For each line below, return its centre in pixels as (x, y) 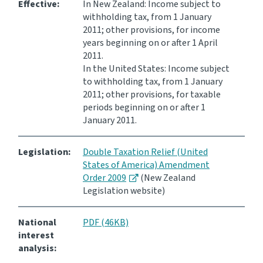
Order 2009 (104, 178)
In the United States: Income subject (156, 69)
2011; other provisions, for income (151, 30)
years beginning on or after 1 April (150, 43)
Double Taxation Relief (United (145, 152)
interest (36, 236)
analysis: (38, 249)
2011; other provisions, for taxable (152, 95)
